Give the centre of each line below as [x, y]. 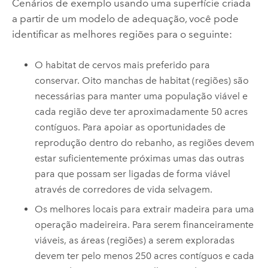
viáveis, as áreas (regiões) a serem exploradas [135, 240]
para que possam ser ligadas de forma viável [133, 174]
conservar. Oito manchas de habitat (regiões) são [142, 81]
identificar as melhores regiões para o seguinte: [122, 34]
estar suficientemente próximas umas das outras [140, 159]
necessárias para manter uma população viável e [141, 96]
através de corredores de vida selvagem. [124, 190]
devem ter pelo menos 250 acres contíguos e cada [145, 255]
